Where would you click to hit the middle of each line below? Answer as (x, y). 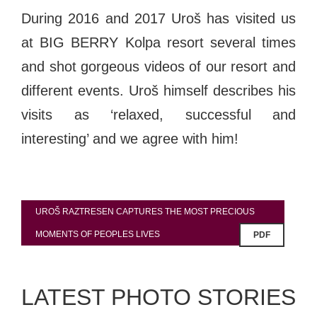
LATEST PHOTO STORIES (158, 297)
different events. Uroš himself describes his (158, 90)
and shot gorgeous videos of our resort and (158, 66)
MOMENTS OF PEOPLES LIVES (98, 234)
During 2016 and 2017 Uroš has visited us (158, 18)
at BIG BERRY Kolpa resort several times (158, 42)
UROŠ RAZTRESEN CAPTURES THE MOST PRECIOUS (145, 211)
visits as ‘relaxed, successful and (158, 114)
